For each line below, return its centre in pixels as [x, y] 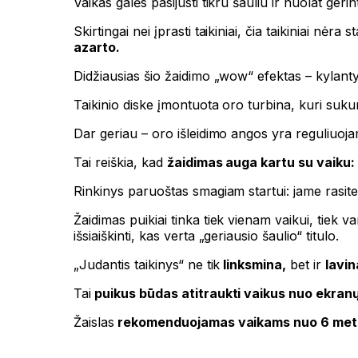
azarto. [97, 48]
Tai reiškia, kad [120, 163]
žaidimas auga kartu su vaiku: [261, 163]
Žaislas [94, 322]
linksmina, [253, 265]
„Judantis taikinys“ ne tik [147, 265]
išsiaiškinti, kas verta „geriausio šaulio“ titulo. [206, 236]
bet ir [306, 265]
